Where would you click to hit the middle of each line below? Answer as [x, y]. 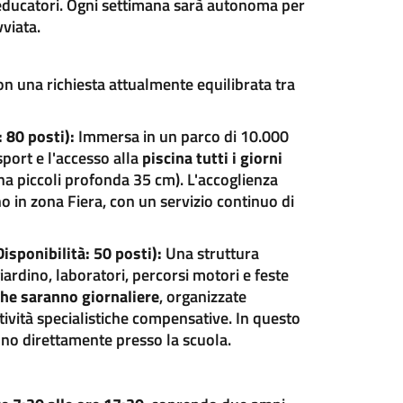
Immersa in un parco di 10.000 [181, 136]
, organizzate [202, 296]
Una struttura [210, 253]
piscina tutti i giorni [212, 158]
